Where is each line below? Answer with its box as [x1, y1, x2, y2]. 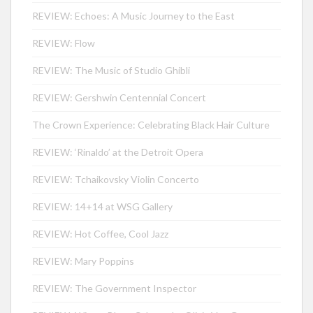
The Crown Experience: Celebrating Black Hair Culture [32, 118, 270, 131]
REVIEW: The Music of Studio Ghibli [32, 64, 190, 76]
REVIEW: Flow [32, 36, 95, 49]
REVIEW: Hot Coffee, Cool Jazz [32, 227, 168, 240]
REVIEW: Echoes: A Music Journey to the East [32, 9, 235, 22]
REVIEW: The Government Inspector [32, 282, 196, 294]
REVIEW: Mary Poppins [32, 254, 134, 267]
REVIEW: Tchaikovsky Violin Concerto [32, 173, 199, 185]
